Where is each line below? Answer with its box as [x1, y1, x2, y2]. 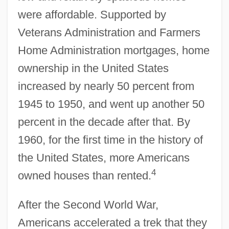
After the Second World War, [17, 198, 158, 211]
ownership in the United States [17, 61, 169, 75]
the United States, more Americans [17, 151, 190, 164]
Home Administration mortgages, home [17, 43, 210, 57]
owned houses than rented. [17, 169, 151, 182]
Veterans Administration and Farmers [17, 26, 200, 39]
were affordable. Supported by [17, 8, 166, 21]
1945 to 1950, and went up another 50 [17, 97, 204, 110]
